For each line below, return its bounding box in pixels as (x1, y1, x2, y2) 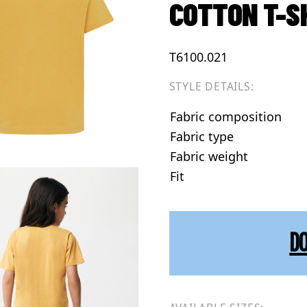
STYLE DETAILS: (169, 79, 254, 95)
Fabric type (169, 128, 234, 145)
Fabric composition (169, 108, 282, 125)
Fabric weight (169, 148, 248, 165)
